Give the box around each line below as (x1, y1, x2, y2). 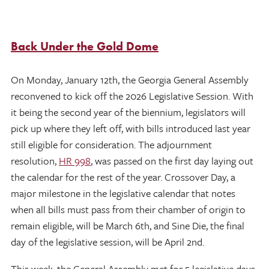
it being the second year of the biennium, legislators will (11, 104, 246, 119)
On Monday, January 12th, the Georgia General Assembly (11, 71, 249, 87)
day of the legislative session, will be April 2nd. (11, 234, 204, 249)
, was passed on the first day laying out (91, 153, 253, 168)
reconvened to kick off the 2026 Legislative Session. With (11, 88, 253, 103)
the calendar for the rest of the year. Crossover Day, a (11, 169, 235, 184)
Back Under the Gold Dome (11, 38, 159, 54)
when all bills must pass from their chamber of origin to (11, 201, 246, 217)
